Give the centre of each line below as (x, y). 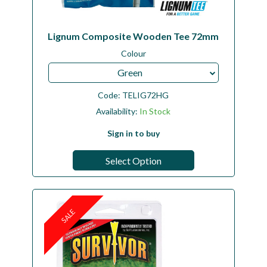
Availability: (118, 111)
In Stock (155, 111)
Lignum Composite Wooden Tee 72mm (133, 36)
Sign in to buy (133, 133)
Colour (133, 53)
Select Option (133, 161)
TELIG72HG (146, 95)
